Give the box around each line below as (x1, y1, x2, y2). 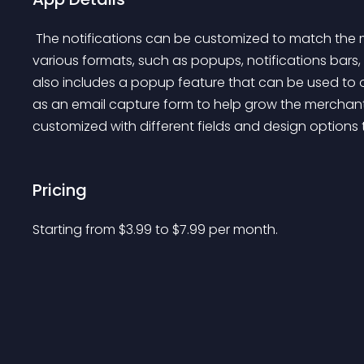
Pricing (32, 179, 87, 201)
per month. (209, 220, 278, 239)
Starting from (32, 220, 119, 239)
